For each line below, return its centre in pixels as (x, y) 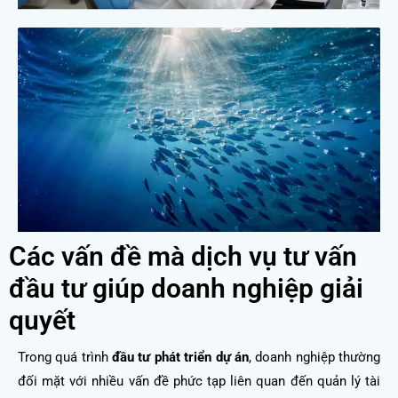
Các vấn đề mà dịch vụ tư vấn (183, 256)
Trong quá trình (65, 357)
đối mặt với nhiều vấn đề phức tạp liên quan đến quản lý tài (199, 381)
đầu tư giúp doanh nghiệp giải (186, 288)
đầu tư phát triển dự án (180, 357)
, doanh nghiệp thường (314, 357)
